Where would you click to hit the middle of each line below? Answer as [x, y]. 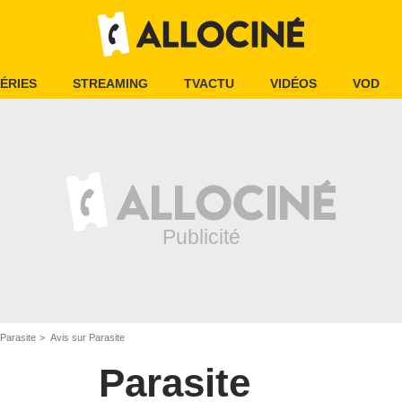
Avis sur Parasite [87, 337]
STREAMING [110, 83]
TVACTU [209, 83]
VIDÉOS [293, 83]
